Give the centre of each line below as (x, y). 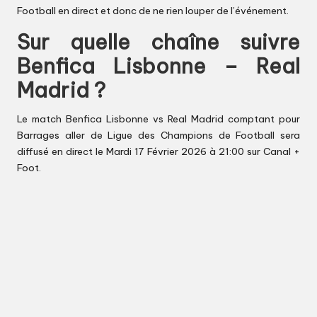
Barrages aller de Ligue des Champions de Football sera (158, 136)
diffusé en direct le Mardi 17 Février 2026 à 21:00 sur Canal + (158, 152)
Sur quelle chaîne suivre (158, 42)
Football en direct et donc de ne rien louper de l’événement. (153, 11)
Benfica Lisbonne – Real (158, 67)
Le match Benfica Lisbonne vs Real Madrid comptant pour (158, 119)
